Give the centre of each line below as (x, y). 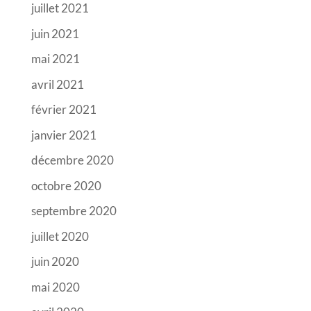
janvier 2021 (64, 135)
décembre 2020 (72, 160)
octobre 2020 (66, 185)
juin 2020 (55, 262)
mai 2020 (55, 287)
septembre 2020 (74, 211)
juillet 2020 (60, 236)
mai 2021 (55, 59)
